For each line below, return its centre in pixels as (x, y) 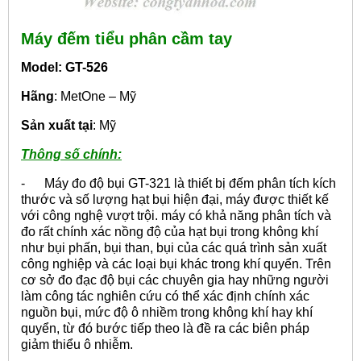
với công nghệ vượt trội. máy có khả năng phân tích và (176, 216)
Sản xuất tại (57, 126)
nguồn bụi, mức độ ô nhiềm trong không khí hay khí (167, 313)
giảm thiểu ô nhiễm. (77, 345)
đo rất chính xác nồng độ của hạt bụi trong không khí (170, 232)
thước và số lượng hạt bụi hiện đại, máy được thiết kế (175, 200)
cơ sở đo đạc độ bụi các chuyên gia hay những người (175, 280)
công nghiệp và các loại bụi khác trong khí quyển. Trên (176, 264)
